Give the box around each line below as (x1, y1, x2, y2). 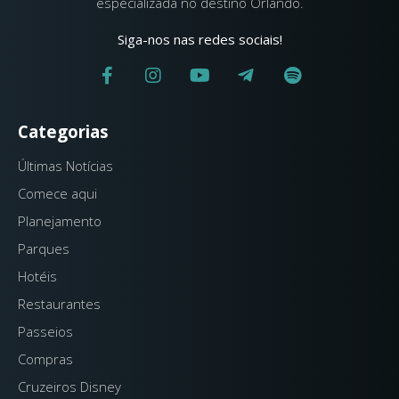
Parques (18, 239, 69, 257)
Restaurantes (18, 294, 101, 313)
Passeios (18, 322, 73, 340)
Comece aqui (18, 183, 97, 202)
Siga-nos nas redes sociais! (117, 29, 282, 48)
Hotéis (18, 266, 57, 285)
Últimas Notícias (18, 156, 113, 175)
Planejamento (18, 211, 102, 230)
